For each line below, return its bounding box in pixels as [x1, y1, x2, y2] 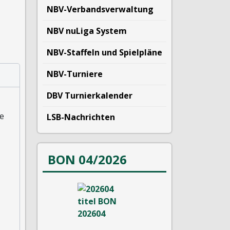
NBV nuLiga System [47, 25, 127, 36]
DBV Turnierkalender [47, 90, 132, 101]
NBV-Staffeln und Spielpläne [47, 47, 162, 58]
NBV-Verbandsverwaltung [47, 4, 154, 15]
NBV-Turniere [47, 68, 103, 80]
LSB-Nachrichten [47, 111, 115, 123]
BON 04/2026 [48, 151, 127, 168]
